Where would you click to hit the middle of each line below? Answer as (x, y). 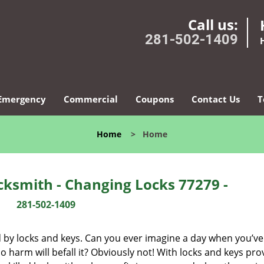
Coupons (154, 99)
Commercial (90, 99)
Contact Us (215, 99)
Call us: (213, 24)
